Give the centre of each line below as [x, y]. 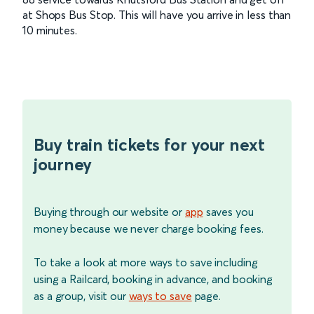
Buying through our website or [109, 211]
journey [63, 164]
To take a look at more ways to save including [146, 262]
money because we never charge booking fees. [149, 228]
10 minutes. [50, 30]
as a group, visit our [81, 295]
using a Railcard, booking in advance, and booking [153, 279]
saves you [228, 211]
